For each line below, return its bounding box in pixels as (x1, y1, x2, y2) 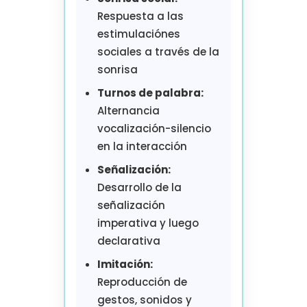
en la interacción (97, 138, 187, 153)
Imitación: (97, 256, 153, 271)
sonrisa (97, 62, 138, 77)
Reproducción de (97, 274, 187, 289)
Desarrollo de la (97, 180, 182, 195)
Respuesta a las (97, 8, 184, 23)
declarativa (97, 233, 160, 248)
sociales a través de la (97, 44, 219, 59)
